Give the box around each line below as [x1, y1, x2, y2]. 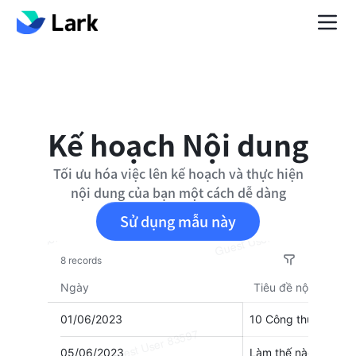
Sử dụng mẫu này [120, 211, 236, 231]
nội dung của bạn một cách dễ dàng [70, 183, 286, 202]
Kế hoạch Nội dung [48, 123, 308, 164]
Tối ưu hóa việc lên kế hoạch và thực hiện [52, 164, 304, 183]
